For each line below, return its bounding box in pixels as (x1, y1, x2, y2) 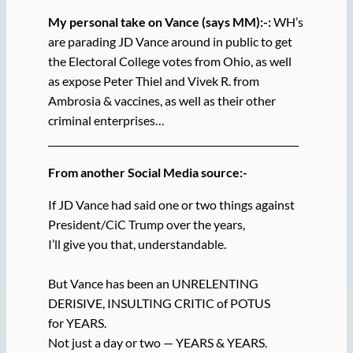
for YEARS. (47, 315, 106, 331)
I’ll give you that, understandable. (47, 236, 226, 252)
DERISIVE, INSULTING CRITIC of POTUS (47, 295, 270, 311)
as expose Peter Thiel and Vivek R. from (47, 72, 259, 88)
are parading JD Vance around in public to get (47, 33, 292, 49)
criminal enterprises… (47, 112, 165, 128)
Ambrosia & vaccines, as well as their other (47, 92, 276, 108)
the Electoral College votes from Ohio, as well (47, 53, 292, 69)
